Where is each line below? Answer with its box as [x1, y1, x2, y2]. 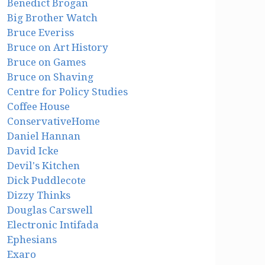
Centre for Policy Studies [7, 86, 128, 98]
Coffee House [7, 101, 70, 113]
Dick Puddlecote [7, 174, 86, 187]
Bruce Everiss [7, 27, 75, 39]
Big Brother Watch [7, 12, 98, 24]
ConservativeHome [7, 115, 101, 128]
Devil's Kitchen [7, 160, 80, 172]
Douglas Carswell [7, 204, 93, 216]
